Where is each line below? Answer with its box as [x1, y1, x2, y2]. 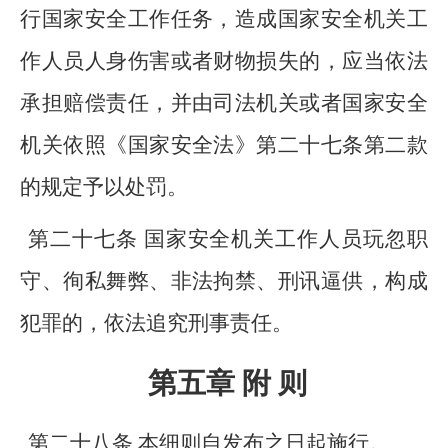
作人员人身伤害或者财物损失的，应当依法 [20, 49, 428, 73]
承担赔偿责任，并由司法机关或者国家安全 [20, 91, 428, 115]
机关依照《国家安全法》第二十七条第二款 [20, 133, 428, 157]
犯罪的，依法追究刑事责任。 [20, 311, 294, 335]
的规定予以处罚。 [20, 175, 189, 199]
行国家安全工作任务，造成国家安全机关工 [20, 7, 428, 31]
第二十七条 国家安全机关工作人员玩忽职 [28, 227, 428, 251]
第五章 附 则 [148, 367, 308, 399]
